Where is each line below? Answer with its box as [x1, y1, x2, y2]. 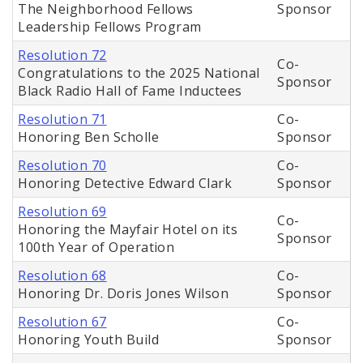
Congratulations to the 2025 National [18, 64, 260, 83]
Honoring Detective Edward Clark [18, 174, 233, 193]
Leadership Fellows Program [18, 18, 202, 36]
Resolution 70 [18, 156, 107, 175]
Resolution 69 [18, 203, 107, 221]
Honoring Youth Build [18, 331, 159, 349]
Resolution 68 [18, 267, 107, 285]
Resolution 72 [18, 46, 107, 65]
